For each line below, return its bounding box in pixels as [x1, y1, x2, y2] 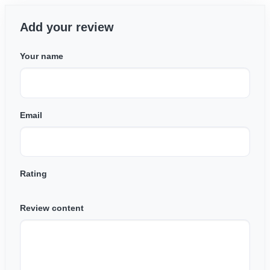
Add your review [20, 20, 114, 34]
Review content [20, 203, 84, 213]
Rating [20, 169, 47, 179]
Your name [20, 51, 63, 61]
